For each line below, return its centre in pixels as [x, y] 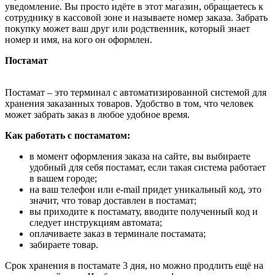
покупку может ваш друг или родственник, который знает [127, 29]
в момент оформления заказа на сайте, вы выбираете [140, 156]
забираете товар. [64, 245]
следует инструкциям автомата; [96, 223]
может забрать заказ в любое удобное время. [97, 114]
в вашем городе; [63, 178]
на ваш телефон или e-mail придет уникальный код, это [145, 189]
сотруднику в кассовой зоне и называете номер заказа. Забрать [136, 17]
